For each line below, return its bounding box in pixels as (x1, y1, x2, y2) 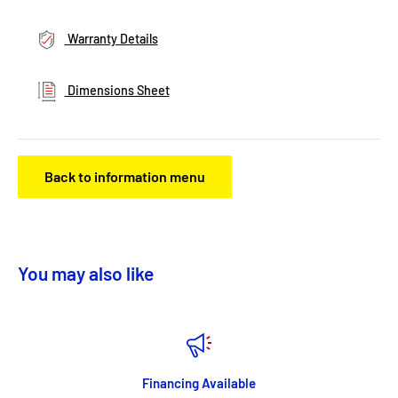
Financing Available (142, 375, 256, 392)
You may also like (18, 262, 154, 285)
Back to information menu (44, 168, 205, 186)
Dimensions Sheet (64, 83, 170, 99)
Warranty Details (64, 30, 158, 46)
